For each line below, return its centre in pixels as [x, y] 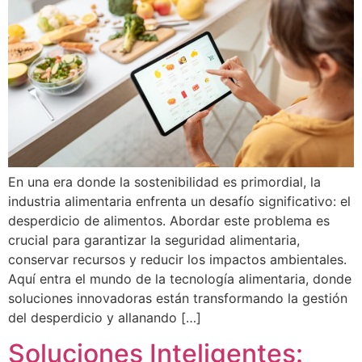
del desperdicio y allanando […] [105, 317]
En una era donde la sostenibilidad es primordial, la [164, 181]
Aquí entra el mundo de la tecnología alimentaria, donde [180, 278]
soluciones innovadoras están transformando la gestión [178, 298]
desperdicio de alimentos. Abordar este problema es [169, 220]
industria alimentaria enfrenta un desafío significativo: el [179, 201]
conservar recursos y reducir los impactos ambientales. [177, 259]
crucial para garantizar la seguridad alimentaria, [154, 240]
